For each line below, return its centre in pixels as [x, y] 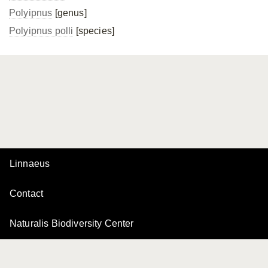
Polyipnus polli [41, 31]
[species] [94, 31]
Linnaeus [30, 164]
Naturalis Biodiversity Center [72, 223]
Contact [27, 194]
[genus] [69, 13]
